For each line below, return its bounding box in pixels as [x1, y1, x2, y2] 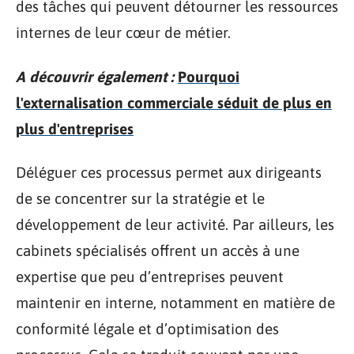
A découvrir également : [16, 67, 174, 85]
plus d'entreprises [16, 119, 134, 137]
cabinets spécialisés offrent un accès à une [16, 242, 299, 259]
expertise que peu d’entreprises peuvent [16, 268, 284, 285]
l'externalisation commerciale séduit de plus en [16, 93, 332, 111]
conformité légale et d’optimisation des [16, 320, 279, 337]
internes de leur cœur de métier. [16, 24, 231, 41]
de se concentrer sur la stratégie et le [16, 190, 265, 207]
